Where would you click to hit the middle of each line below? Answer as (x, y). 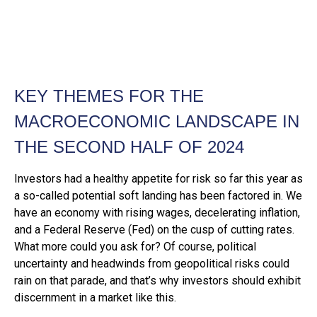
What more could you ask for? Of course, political (135, 247)
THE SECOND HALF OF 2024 (129, 147)
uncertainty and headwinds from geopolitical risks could (152, 264)
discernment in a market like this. (95, 298)
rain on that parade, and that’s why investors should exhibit (157, 281)
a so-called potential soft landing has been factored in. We (158, 196)
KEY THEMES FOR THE (109, 96)
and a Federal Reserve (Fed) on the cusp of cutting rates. (154, 230)
